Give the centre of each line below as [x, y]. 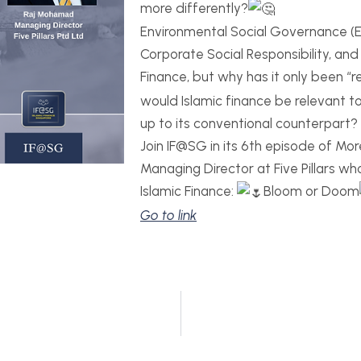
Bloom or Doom [311, 191]
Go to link [168, 215]
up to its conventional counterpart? [249, 123]
